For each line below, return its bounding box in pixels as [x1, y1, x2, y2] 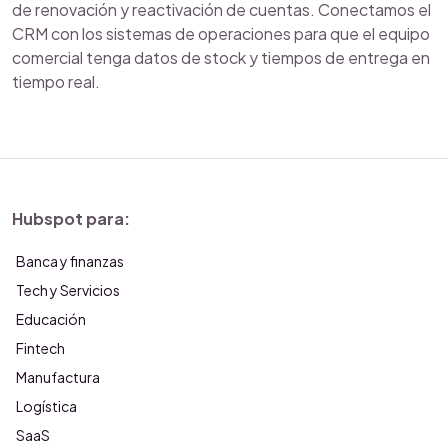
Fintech [16, 339, 65, 357]
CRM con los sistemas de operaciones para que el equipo [12, 23, 430, 44]
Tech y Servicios [16, 281, 120, 299]
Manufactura [16, 368, 100, 386]
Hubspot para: [12, 208, 130, 229]
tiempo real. [12, 71, 100, 92]
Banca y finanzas [16, 252, 124, 270]
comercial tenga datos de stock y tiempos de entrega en [12, 47, 430, 68]
